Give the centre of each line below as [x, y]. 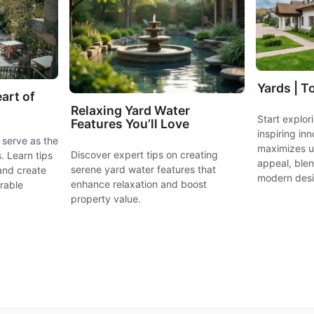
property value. [106, 199]
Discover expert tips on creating [145, 155]
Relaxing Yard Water [131, 111]
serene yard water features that [144, 170]
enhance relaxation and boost [139, 184]
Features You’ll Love [130, 124]
